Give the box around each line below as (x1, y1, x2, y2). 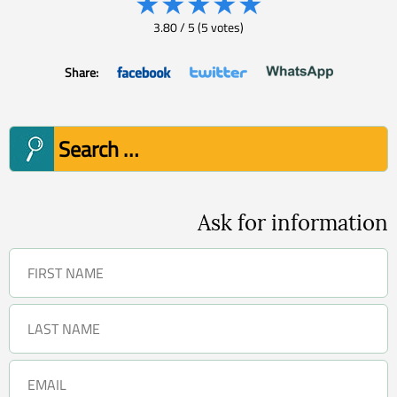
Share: (64, 62, 98, 82)
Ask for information (198, 208, 388, 237)
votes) (208, 17, 244, 36)
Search (8, 126, 54, 144)
